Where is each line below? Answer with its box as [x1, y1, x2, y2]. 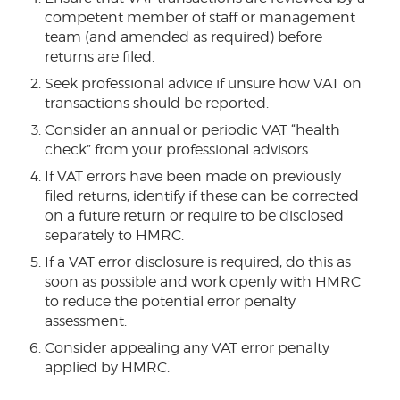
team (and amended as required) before [45, 28, 322, 46]
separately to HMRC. [45, 226, 184, 244]
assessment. [45, 312, 127, 329]
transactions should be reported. [45, 94, 269, 112]
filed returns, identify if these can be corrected [45, 187, 359, 204]
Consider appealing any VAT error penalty [45, 338, 329, 356]
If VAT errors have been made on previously [45, 167, 341, 185]
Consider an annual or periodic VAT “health [45, 121, 340, 138]
